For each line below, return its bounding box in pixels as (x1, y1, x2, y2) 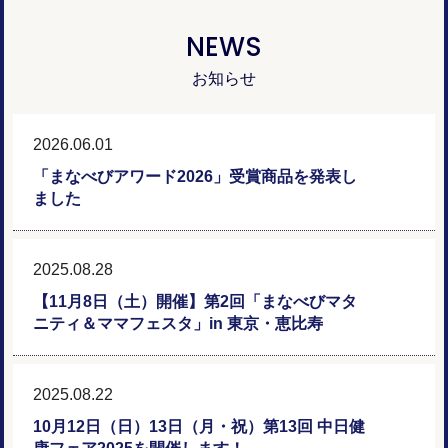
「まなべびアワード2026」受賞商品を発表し (33, 168, 358, 185)
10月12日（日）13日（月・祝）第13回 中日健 (33, 418, 366, 435)
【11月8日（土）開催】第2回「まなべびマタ (33, 293, 358, 310)
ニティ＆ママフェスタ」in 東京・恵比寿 (33, 315, 324, 332)
